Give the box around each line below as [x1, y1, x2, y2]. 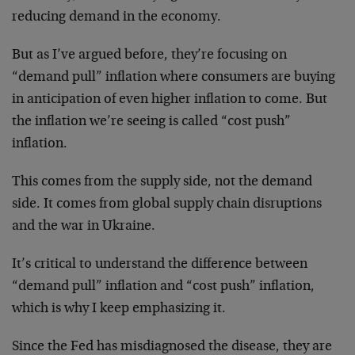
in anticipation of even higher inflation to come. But [12, 92, 327, 107]
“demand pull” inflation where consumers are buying [12, 70, 335, 85]
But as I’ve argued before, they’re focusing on [12, 48, 287, 63]
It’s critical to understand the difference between [12, 257, 307, 272]
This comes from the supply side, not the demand [12, 174, 312, 189]
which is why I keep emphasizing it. [12, 301, 226, 316]
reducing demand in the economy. [12, 10, 221, 25]
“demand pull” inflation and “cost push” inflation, [12, 279, 315, 294]
